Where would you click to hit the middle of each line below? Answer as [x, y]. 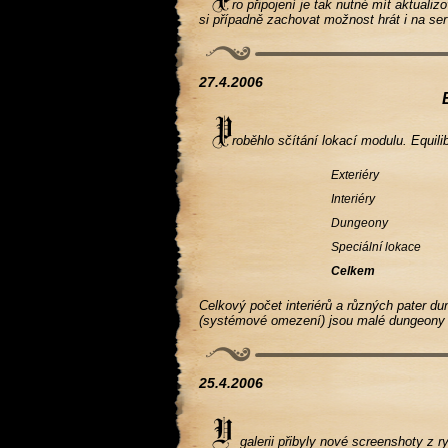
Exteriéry [355, 175]
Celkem [353, 271]
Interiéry [353, 199]
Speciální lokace [376, 247]
